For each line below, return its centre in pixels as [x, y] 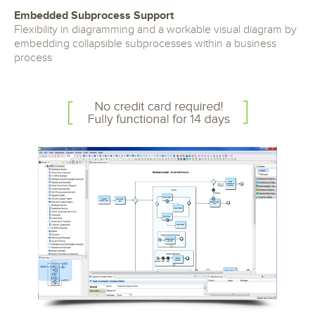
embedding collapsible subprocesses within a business [145, 44]
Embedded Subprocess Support [94, 16]
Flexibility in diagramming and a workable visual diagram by [155, 30]
